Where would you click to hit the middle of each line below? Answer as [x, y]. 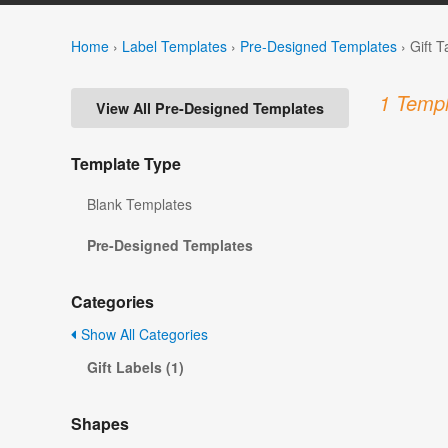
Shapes [100, 424]
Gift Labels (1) [135, 367]
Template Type [126, 164]
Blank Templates [139, 204]
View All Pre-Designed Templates [210, 108]
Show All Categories [142, 334]
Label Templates [174, 45]
